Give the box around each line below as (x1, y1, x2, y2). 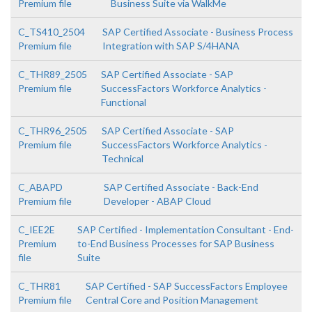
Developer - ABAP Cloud (104, 195, 212, 207)
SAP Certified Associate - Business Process (102, 26, 294, 38)
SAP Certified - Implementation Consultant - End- (77, 224, 294, 235)
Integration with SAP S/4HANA (102, 40, 240, 52)
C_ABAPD (18, 181, 63, 193)
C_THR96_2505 (18, 125, 87, 136)
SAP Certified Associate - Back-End (104, 181, 259, 193)
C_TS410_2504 (18, 26, 85, 38)
